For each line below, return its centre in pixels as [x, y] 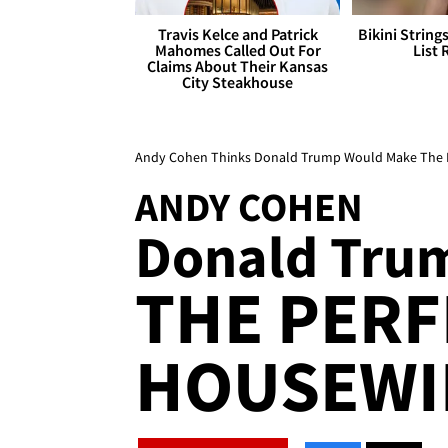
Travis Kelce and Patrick [237, 34]
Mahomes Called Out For [237, 50]
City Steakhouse [238, 82]
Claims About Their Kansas [238, 66]
